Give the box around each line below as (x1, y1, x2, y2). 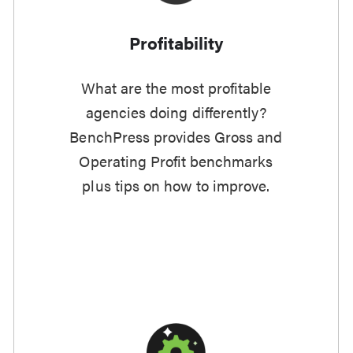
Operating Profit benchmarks (79, 150, 273, 172)
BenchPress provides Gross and (69, 126, 283, 147)
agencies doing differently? (85, 102, 266, 123)
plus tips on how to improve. (82, 175, 270, 196)
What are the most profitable (80, 77, 271, 98)
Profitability (128, 30, 224, 54)
